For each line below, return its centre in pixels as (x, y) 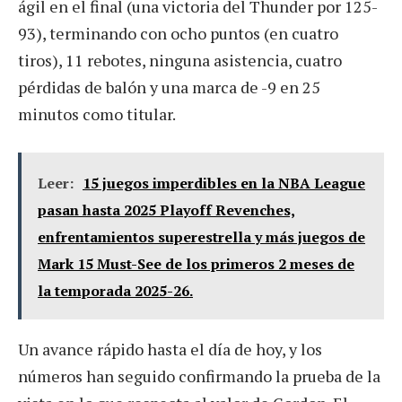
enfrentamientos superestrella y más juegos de (201, 236)
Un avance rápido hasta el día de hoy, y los (170, 349)
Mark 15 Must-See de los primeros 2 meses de (196, 263)
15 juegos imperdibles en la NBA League (224, 183)
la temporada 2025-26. (115, 290)
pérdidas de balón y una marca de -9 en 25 (169, 87)
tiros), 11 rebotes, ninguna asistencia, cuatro (180, 60)
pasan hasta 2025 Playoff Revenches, (166, 210)
